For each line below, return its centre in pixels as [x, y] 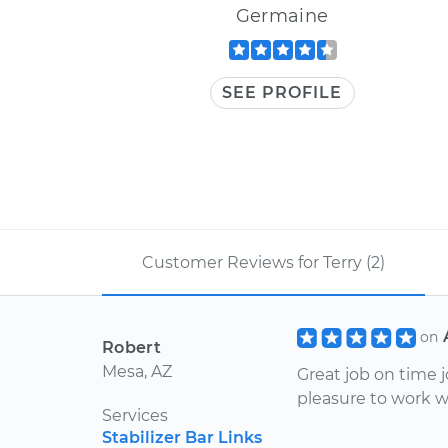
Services [135, 415]
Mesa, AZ [137, 371]
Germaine [282, 16]
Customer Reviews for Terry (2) [263, 262]
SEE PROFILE [282, 92]
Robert [131, 347]
